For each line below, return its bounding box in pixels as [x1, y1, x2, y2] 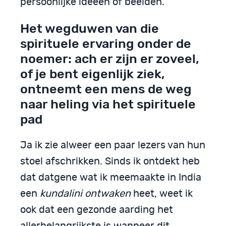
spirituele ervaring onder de [20, 36, 191, 51]
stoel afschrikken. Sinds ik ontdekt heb [20, 156, 200, 167]
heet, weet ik [131, 189, 193, 199]
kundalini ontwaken [40, 189, 131, 199]
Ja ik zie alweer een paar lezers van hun [20, 140, 205, 151]
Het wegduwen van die [20, 21, 159, 36]
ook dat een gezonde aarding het [20, 205, 173, 215]
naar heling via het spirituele [20, 96, 196, 112]
